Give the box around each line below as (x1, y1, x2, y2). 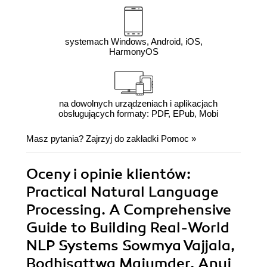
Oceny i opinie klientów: (26, 165, 191, 184)
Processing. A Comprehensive (26, 201, 231, 219)
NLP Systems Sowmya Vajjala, (26, 237, 235, 255)
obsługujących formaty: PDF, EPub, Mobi (58, 108, 218, 119)
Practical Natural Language (26, 183, 219, 201)
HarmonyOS (108, 46, 159, 57)
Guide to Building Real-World (26, 219, 229, 237)
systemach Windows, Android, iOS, (64, 36, 203, 47)
